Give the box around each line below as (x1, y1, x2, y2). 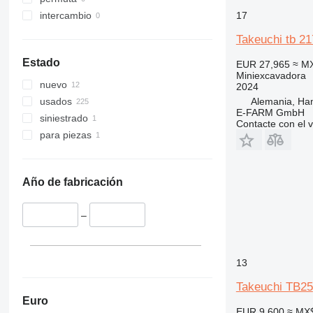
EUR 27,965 (235, 58, 290, 70)
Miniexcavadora (235, 69, 306, 81)
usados (39, 96, 72, 108)
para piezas (39, 129, 92, 141)
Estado (22, 57, 60, 69)
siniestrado (39, 112, 88, 124)
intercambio (39, 10, 92, 22)
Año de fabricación (22, 176, 123, 189)
